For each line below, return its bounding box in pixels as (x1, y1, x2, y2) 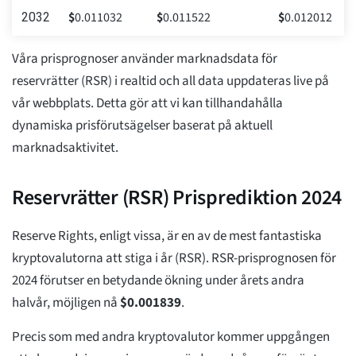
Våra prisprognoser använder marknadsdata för (12, 49, 277, 69)
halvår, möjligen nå (12, 293, 120, 313)
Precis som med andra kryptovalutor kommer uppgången (12, 327, 330, 347)
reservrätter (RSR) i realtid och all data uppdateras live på (12, 72, 329, 91)
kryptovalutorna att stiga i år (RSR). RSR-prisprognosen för (12, 249, 336, 269)
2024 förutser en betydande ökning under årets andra (12, 271, 304, 291)
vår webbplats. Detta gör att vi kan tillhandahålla (12, 94, 283, 114)
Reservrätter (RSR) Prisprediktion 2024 (12, 183, 342, 213)
